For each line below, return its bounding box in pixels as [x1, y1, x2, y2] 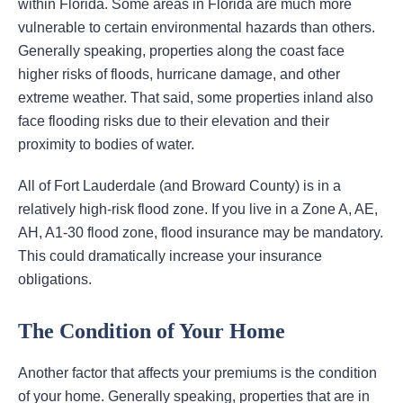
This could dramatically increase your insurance [18, 248, 322, 264]
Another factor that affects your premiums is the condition [18, 365, 377, 381]
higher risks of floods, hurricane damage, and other [18, 67, 340, 83]
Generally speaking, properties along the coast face [18, 43, 345, 59]
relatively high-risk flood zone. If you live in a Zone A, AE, [18, 201, 378, 218]
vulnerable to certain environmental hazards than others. [18, 20, 375, 36]
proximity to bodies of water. [18, 137, 194, 153]
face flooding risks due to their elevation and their [18, 113, 329, 130]
